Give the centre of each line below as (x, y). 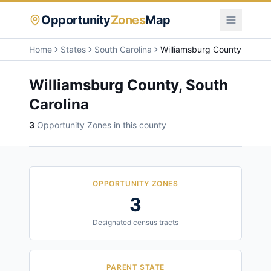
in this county (139, 125)
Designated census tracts (135, 222)
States (73, 49)
